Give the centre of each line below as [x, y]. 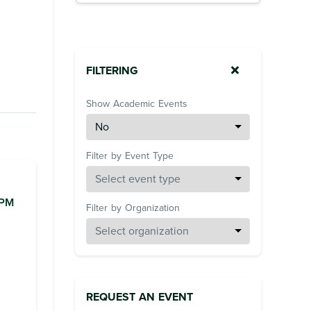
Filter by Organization [133, 208]
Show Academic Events [137, 104]
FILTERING [112, 71]
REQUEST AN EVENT [140, 297]
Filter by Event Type [130, 156]
